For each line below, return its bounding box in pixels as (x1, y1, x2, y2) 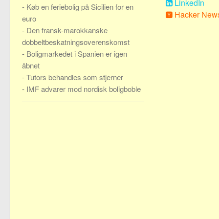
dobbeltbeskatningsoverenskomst (22, 37, 130, 47)
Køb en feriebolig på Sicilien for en (26, 1, 133, 12)
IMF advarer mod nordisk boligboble (26, 84, 141, 94)
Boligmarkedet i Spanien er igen (26, 48, 127, 59)
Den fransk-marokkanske (26, 25, 108, 35)
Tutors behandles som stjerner (26, 72, 123, 82)
